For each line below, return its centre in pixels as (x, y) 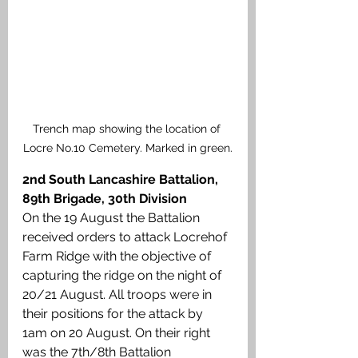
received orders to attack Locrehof (126, 237)
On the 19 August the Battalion (113, 218)
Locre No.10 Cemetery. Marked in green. (128, 148)
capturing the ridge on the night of (123, 276)
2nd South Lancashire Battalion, (122, 180)
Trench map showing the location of (128, 129)
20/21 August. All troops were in (119, 295)
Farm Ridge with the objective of (118, 257)
